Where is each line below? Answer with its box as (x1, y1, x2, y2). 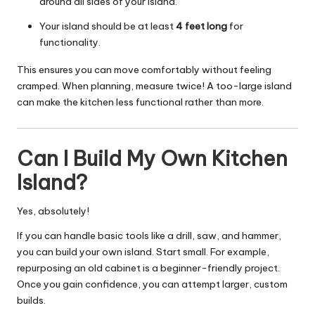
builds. (17, 293, 46, 307)
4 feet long (176, 19, 227, 32)
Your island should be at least (39, 19, 176, 32)
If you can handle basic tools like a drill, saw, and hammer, (17, 229, 281, 242)
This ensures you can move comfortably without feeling (17, 63, 271, 76)
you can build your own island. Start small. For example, (17, 245, 269, 258)
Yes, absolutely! (17, 204, 89, 217)
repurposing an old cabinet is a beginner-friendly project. (17, 261, 280, 274)
